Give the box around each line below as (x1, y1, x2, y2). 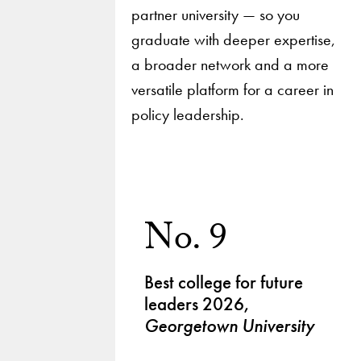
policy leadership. (131, 103, 244, 125)
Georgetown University (144, 314, 315, 338)
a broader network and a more (131, 53, 329, 75)
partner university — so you (131, 3, 300, 25)
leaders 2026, (144, 293, 251, 317)
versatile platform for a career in (131, 78, 334, 100)
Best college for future (144, 271, 304, 295)
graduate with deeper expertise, (131, 28, 335, 50)
